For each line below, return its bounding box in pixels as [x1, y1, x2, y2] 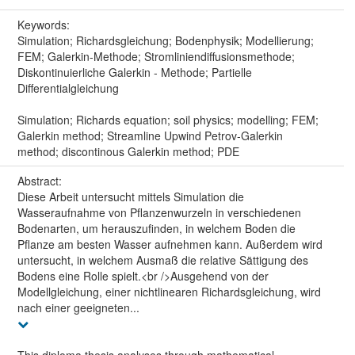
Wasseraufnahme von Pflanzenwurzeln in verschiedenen [17, 204, 301, 220]
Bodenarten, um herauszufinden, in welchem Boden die [17, 219, 296, 236]
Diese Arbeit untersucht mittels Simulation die [17, 188, 244, 204]
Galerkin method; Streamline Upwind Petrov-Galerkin [17, 127, 283, 143]
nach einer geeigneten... [17, 299, 139, 315]
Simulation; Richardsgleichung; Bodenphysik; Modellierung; [17, 32, 314, 48]
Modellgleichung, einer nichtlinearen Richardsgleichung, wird [17, 283, 321, 300]
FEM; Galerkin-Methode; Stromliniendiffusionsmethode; [17, 48, 295, 64]
